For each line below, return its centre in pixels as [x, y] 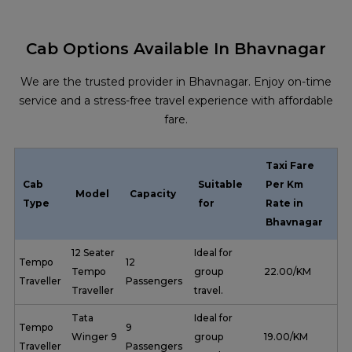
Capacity [153, 194]
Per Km [284, 185]
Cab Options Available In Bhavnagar [176, 49]
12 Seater [93, 253]
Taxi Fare [290, 166]
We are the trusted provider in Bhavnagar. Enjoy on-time [176, 82]
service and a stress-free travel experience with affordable [176, 101]
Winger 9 [94, 337]
